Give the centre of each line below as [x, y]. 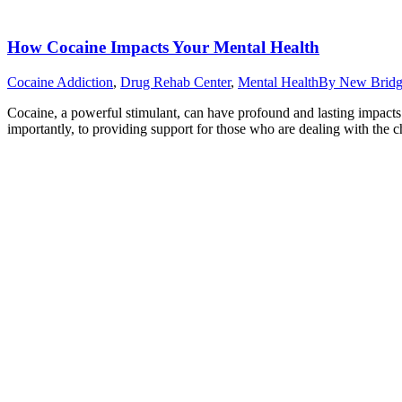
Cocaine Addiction [60, 82]
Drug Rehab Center [175, 82]
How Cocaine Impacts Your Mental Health [163, 47]
